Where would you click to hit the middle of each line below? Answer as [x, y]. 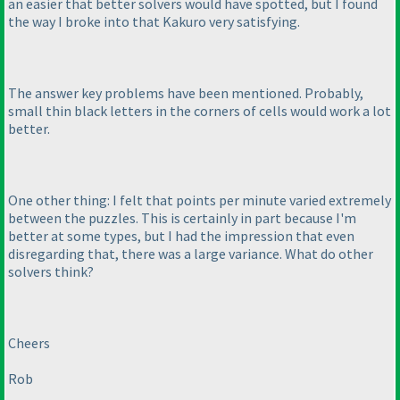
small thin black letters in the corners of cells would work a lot [200, 111]
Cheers [29, 343]
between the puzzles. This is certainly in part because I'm [182, 218]
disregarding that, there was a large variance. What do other [191, 254]
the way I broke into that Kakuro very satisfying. [154, 22]
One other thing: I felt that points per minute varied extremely [200, 200]
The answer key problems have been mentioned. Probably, [186, 93]
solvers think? [51, 272]
